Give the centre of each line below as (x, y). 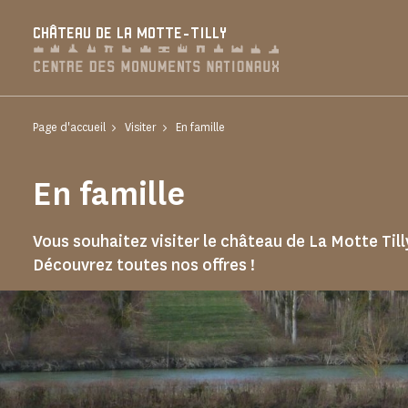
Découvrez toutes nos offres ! (144, 265)
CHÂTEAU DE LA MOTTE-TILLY (130, 34)
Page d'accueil (69, 127)
